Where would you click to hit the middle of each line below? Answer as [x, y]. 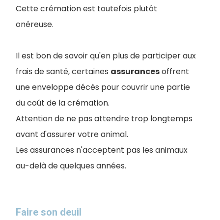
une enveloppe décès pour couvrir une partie [103, 87]
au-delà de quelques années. [71, 165]
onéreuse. [36, 24]
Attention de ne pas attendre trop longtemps [104, 118]
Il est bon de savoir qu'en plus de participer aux [106, 55]
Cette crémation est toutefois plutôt [86, 8]
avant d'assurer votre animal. [72, 134]
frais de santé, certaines [63, 71]
